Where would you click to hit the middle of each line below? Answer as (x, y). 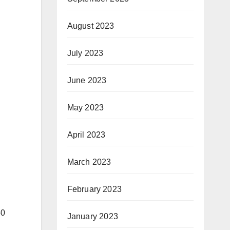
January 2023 (92, 216)
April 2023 (86, 135)
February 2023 (94, 189)
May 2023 (85, 108)
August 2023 (91, 26)
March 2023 (89, 162)
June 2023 (87, 80)
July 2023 (85, 53)
